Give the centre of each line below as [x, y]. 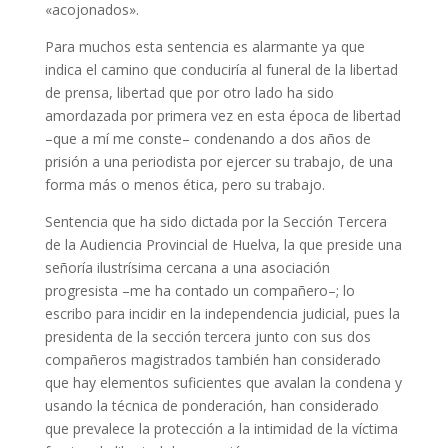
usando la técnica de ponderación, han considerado [211, 405]
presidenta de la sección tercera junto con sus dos [207, 336]
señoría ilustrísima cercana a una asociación [187, 267]
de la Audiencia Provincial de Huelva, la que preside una [223, 244]
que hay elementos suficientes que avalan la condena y [223, 382]
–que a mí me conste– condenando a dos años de [207, 138]
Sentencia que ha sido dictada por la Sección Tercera [215, 221]
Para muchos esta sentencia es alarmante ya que [204, 46]
